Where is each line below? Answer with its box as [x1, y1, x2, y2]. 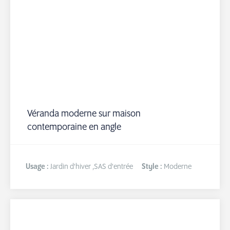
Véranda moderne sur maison [27, 109, 141, 119]
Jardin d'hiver [50, 163, 92, 171]
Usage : [26, 163, 50, 171]
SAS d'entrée [94, 163, 133, 171]
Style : [142, 163, 164, 171]
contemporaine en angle [27, 122, 121, 132]
